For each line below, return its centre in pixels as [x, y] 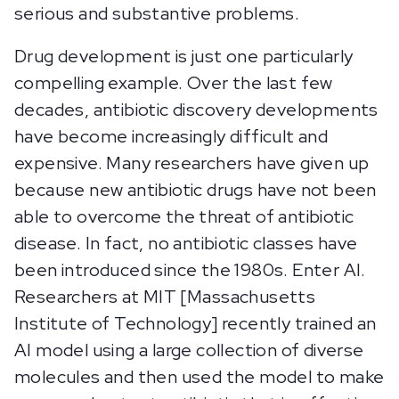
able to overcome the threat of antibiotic [184, 217]
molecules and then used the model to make [199, 377]
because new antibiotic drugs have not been [195, 190]
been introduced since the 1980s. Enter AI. [190, 270]
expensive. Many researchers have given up [192, 163]
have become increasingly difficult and [171, 137]
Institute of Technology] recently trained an [195, 324]
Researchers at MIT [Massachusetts [165, 297]
